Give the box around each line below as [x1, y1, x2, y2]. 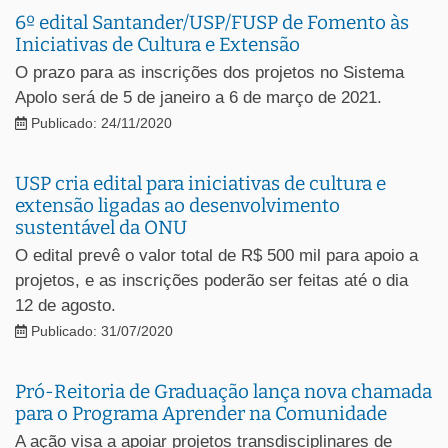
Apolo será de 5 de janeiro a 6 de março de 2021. [15, 87, 387, 107]
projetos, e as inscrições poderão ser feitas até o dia [15, 270, 408, 290]
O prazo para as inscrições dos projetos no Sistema [15, 62, 404, 82]
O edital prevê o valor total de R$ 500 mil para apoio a [15, 245, 418, 265]
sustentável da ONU [15, 215, 187, 239]
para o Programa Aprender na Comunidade [15, 401, 387, 425]
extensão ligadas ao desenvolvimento [15, 193, 340, 217]
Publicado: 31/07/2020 [27, 323, 173, 339]
